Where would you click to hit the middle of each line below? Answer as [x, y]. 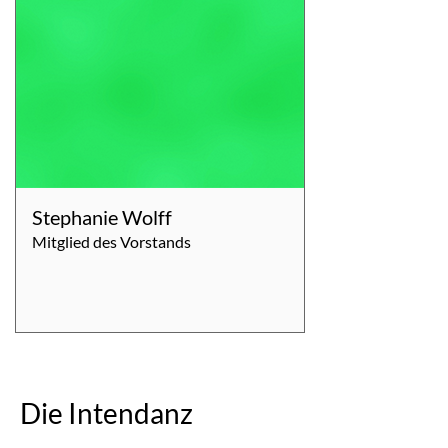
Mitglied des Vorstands [111, 241]
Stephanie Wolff [102, 217]
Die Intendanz [106, 413]
